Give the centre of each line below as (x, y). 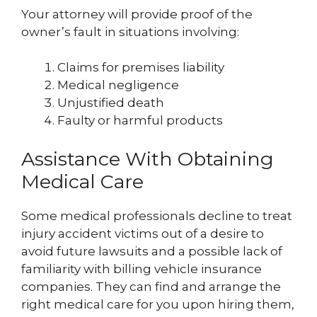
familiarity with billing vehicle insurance (142, 269)
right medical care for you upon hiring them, (158, 304)
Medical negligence (118, 85)
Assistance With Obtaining (148, 158)
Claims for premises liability (141, 68)
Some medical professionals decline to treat (157, 215)
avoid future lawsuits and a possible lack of (152, 251)
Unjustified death (111, 103)
